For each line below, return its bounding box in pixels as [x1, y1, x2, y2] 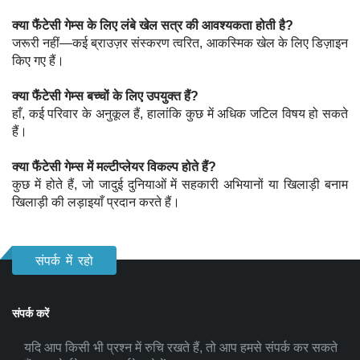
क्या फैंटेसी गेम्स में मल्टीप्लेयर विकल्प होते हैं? [12, 160, 216, 174]
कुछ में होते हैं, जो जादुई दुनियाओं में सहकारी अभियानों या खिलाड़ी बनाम [12, 178, 348, 191]
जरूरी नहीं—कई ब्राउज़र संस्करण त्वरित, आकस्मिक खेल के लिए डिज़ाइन [12, 36, 348, 50]
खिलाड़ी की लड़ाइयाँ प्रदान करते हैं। [12, 195, 180, 209]
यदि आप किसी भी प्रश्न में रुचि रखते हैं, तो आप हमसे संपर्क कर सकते [24, 341, 337, 354]
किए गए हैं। [12, 54, 64, 67]
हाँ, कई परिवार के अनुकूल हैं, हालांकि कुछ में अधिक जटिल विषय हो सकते [12, 107, 348, 121]
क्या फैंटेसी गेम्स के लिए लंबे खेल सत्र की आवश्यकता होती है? [12, 18, 293, 32]
